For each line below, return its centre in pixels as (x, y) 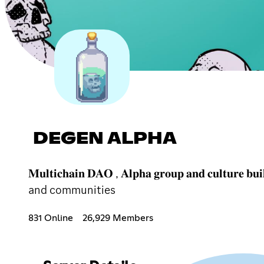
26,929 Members (118, 218)
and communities (72, 189)
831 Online (51, 218)
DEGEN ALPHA (105, 139)
